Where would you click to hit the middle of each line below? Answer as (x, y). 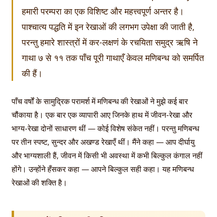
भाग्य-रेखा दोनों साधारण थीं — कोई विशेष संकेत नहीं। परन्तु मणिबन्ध (105, 128)
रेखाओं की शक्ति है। (39, 183)
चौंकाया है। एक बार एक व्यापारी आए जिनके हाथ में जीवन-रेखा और (102, 115)
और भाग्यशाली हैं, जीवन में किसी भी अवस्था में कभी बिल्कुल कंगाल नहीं (107, 155)
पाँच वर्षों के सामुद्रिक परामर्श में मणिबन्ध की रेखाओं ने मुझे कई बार (100, 101)
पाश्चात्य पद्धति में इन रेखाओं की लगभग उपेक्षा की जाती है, (108, 27)
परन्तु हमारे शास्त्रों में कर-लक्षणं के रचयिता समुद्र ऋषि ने (110, 42)
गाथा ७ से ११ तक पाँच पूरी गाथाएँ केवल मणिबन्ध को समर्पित (113, 58)
